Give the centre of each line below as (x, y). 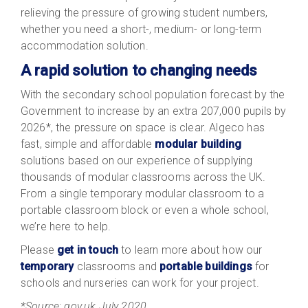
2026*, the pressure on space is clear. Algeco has (143, 127)
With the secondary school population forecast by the (153, 94)
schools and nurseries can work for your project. (140, 283)
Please (39, 250)
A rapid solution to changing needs (139, 70)
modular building (198, 144)
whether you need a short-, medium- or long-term (141, 29)
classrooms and (117, 266)
